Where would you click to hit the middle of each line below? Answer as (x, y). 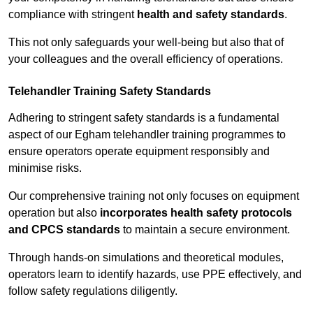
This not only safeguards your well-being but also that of (146, 43)
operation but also (54, 213)
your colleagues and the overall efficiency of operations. (146, 59)
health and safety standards (211, 15)
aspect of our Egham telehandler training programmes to (147, 135)
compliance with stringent (73, 15)
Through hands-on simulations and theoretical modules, (146, 258)
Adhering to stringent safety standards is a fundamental (144, 118)
